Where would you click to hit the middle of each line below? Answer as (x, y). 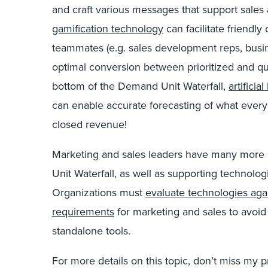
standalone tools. (91, 231)
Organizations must (99, 193)
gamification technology (108, 29)
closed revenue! (89, 124)
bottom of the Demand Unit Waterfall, (140, 86)
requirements (83, 212)
